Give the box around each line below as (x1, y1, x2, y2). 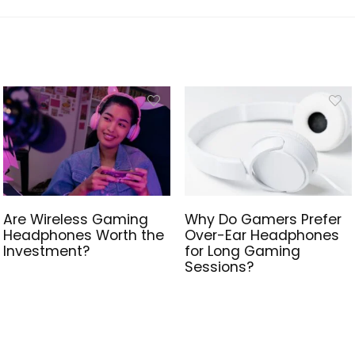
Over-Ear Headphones (185, 226, 340, 246)
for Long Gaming (185, 242, 301, 261)
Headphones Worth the (2, 226, 164, 246)
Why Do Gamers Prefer (185, 210, 342, 230)
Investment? (2, 242, 90, 261)
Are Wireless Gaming (2, 210, 148, 230)
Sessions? (185, 258, 254, 277)
